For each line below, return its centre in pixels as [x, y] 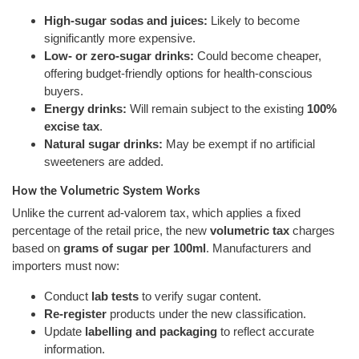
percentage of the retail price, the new [111, 231]
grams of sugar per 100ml [135, 248]
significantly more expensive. [120, 38]
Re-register [75, 314]
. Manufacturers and [258, 248]
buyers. [64, 91]
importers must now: [66, 266]
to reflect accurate [266, 332]
